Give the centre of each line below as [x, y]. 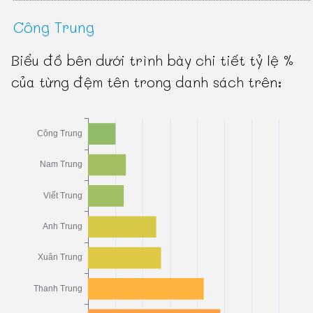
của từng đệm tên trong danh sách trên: [147, 82]
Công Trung [54, 27]
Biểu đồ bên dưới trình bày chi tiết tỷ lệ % [153, 60]
